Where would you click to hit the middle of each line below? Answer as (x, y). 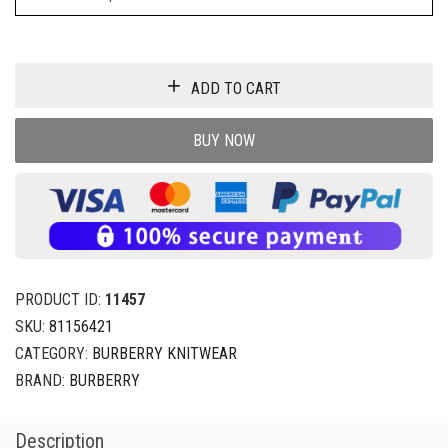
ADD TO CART (236, 88)
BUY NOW (224, 140)
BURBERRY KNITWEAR (164, 353)
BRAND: (42, 380)
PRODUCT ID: (60, 299)
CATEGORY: (53, 353)
